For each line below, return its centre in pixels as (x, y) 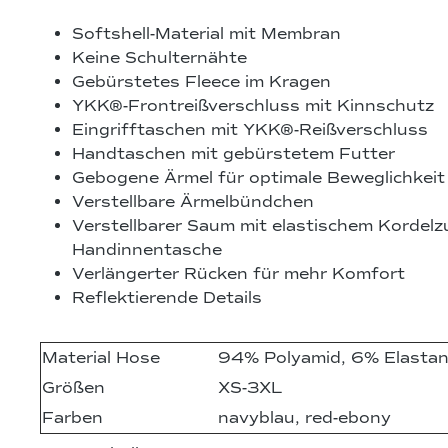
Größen (73, 388)
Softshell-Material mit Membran (206, 34)
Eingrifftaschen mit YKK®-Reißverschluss (250, 130)
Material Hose (101, 358)
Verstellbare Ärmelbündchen (193, 202)
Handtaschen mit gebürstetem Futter (233, 154)
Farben (72, 418)
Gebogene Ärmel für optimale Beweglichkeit (258, 178)
